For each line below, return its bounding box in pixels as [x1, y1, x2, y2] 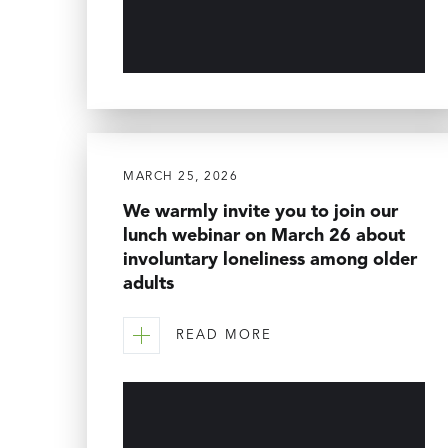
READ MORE [176, 329, 272, 343]
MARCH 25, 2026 [123, 170, 238, 183]
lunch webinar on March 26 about [123, 226, 405, 245]
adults [123, 274, 174, 293]
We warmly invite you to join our [123, 202, 398, 221]
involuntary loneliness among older [123, 250, 417, 269]
